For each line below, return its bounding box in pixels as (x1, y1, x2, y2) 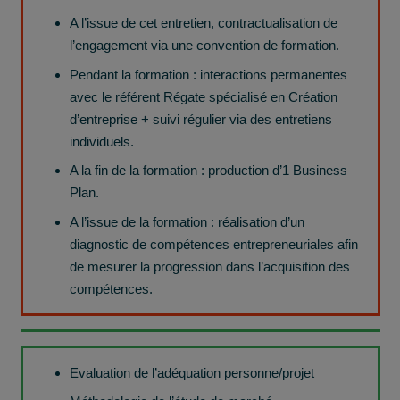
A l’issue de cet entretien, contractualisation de (70, 15, 337, 31)
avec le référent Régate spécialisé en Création (70, 88, 337, 104)
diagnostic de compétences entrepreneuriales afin (70, 236, 358, 252)
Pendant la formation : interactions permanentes (70, 66, 347, 82)
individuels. (70, 133, 134, 149)
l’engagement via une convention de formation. (70, 37, 339, 54)
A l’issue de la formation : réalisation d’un (70, 213, 304, 229)
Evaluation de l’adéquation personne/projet (70, 364, 314, 380)
